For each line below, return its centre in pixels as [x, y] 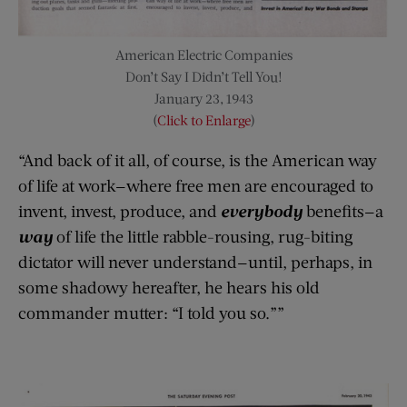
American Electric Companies [203, 54]
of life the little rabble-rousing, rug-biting [205, 236]
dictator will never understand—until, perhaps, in [195, 261]
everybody [263, 210]
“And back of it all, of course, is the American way [198, 159]
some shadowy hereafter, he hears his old [169, 287]
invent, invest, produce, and [119, 210]
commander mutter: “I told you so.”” [151, 312]
